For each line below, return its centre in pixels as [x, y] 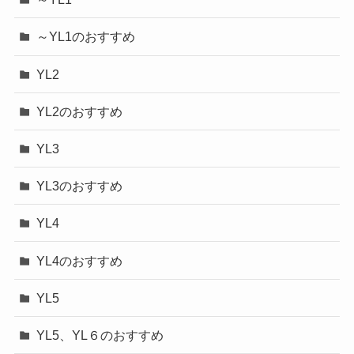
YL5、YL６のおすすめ [100, 335]
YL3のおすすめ [80, 186]
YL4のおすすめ [80, 260]
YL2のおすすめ [80, 111]
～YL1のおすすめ [86, 37]
